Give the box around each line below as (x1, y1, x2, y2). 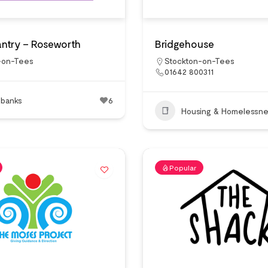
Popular (169, 163, 197, 172)
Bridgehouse (155, 37, 214, 50)
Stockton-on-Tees (165, 56, 234, 66)
